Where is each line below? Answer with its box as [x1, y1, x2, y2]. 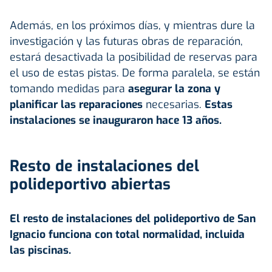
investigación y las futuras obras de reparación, [10, 34, 243, 49]
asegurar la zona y [128, 81, 220, 97]
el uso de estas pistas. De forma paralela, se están [10, 66, 260, 81]
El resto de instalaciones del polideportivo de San [10, 211, 256, 226]
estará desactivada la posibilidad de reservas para [10, 50, 257, 65]
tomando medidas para [10, 81, 128, 97]
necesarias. [143, 97, 202, 112]
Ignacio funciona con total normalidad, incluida [10, 227, 245, 242]
